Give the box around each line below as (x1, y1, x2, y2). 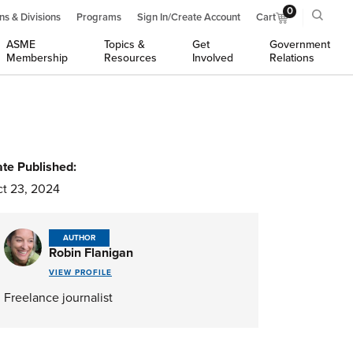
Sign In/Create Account (137, 11, 240, 24)
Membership (6, 51, 69, 65)
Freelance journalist (4, 290, 113, 306)
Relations (269, 51, 314, 65)
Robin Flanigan (49, 245, 133, 261)
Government (269, 38, 330, 51)
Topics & (103, 38, 145, 51)
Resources (103, 51, 157, 65)
